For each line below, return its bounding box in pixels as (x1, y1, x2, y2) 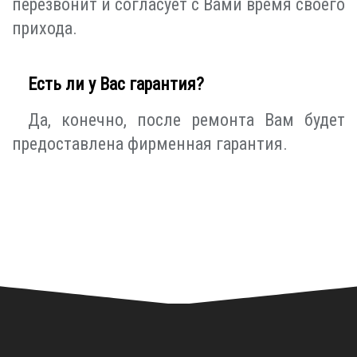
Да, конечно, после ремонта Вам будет (28, 110, 345, 131)
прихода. (12, 18, 77, 39)
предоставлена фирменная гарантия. (12, 134, 288, 155)
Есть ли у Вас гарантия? (28, 74, 204, 95)
